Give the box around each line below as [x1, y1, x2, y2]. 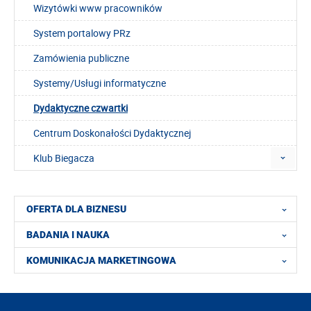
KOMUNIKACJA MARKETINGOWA [26, 255, 176, 267]
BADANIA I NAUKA [26, 229, 110, 241]
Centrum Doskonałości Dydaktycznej [33, 126, 191, 140]
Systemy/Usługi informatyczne [33, 76, 166, 90]
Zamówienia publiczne [33, 51, 129, 65]
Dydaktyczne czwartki [33, 101, 128, 115]
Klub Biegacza [33, 151, 94, 165]
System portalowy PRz [33, 26, 131, 40]
